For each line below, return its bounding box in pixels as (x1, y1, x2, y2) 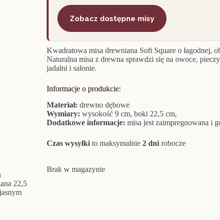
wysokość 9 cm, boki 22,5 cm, (82, 110, 177, 118)
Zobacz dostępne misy (69, 14, 154, 23)
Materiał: (46, 101, 78, 110)
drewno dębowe (77, 101, 130, 110)
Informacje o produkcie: (46, 84, 121, 93)
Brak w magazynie (46, 165, 105, 174)
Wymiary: (46, 110, 82, 118)
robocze (159, 139, 186, 148)
